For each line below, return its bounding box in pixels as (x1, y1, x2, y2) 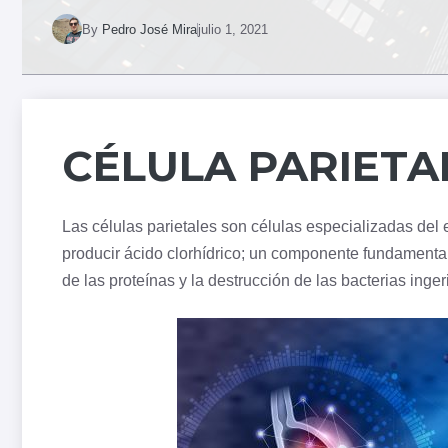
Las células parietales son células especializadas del (62, 218, 443, 236)
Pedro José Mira (102, 21, 197, 37)
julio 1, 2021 (198, 21, 268, 37)
